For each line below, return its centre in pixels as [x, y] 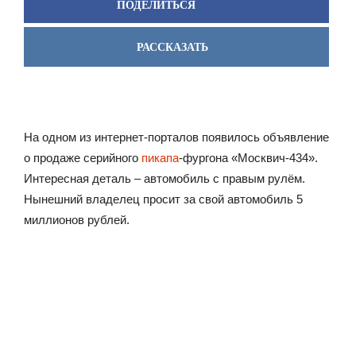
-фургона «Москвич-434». [248, 158]
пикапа [160, 158]
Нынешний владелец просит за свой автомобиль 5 [163, 199]
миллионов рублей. [77, 220]
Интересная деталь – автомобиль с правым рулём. [164, 178]
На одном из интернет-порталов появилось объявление [176, 137]
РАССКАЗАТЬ [172, 47]
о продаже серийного [83, 158]
